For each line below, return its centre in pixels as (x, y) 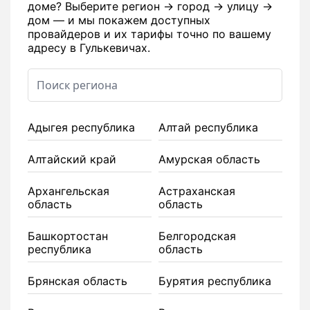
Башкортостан (68, 236)
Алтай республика (208, 128)
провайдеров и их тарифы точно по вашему (149, 34)
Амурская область (209, 159)
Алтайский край (72, 159)
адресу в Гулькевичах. (89, 48)
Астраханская (197, 191)
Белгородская (197, 236)
